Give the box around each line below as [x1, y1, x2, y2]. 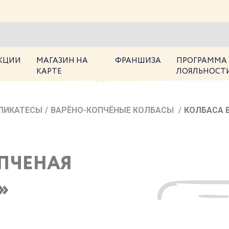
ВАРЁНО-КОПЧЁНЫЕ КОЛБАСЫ [51, 105, 176, 115]
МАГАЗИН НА [36, 55, 88, 66]
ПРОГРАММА [176, 55, 227, 66]
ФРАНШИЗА [114, 55, 161, 66]
